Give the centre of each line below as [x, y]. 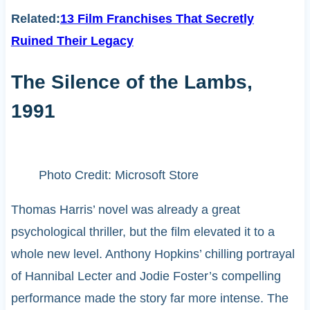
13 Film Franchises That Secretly [157, 18]
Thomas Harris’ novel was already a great [125, 210]
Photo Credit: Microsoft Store [118, 175]
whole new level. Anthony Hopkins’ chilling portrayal [153, 254]
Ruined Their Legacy [72, 40]
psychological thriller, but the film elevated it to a [143, 232]
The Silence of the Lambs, [131, 82]
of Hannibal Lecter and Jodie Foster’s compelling [146, 276]
